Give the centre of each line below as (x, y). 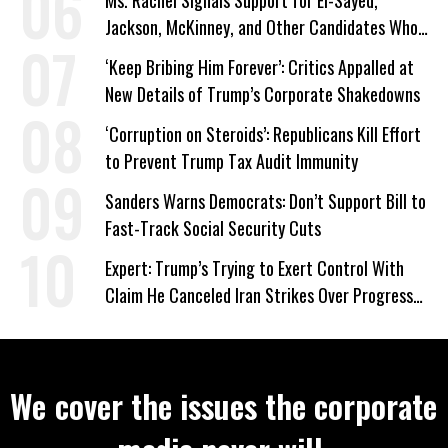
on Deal (129, 322)
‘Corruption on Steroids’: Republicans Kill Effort (263, 134)
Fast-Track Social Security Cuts (213, 228)
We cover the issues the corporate (224, 405)
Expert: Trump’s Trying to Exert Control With (254, 268)
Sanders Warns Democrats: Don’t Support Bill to (265, 201)
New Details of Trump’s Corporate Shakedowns (262, 94)
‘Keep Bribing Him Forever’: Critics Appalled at (259, 67)
